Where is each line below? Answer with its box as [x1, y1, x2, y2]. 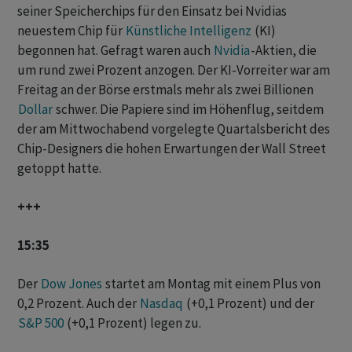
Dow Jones [41, 275, 102, 293]
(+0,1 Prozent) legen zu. [64, 314, 201, 332]
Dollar [18, 101, 53, 119]
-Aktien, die [251, 42, 317, 60]
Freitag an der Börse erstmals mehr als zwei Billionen [17, 81, 313, 99]
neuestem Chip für [17, 22, 125, 40]
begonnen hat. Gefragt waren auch [17, 42, 213, 60]
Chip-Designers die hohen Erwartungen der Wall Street [17, 140, 326, 158]
